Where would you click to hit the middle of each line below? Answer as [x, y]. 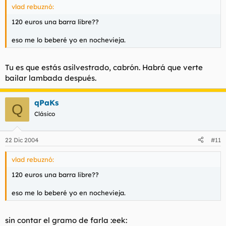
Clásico [45, 114]
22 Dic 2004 [22, 140]
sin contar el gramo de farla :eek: [66, 220]
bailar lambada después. [51, 78]
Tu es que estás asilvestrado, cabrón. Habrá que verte [104, 67]
